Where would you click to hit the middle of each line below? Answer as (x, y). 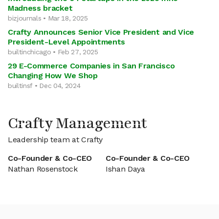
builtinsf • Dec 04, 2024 (44, 86)
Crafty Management (77, 123)
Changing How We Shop (53, 76)
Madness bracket (40, 8)
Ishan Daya (125, 169)
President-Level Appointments (67, 42)
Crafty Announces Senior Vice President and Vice (101, 32)
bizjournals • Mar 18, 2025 (48, 18)
